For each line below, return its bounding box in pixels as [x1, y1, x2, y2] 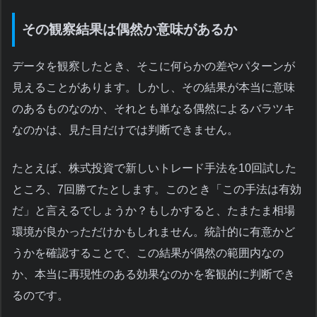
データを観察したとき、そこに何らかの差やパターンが [12, 60, 295, 72]
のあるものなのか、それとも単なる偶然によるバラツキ [12, 103, 295, 115]
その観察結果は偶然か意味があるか [22, 21, 237, 37]
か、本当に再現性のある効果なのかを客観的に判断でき [12, 268, 295, 280]
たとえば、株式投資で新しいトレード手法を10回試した [12, 162, 296, 174]
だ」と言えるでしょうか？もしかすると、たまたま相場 [12, 204, 295, 217]
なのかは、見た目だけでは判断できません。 [12, 124, 238, 136]
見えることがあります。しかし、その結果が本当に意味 [12, 81, 295, 93]
